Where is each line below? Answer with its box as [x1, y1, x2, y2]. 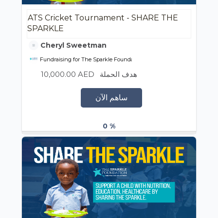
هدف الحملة [100, 70, 137, 79]
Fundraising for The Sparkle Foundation [38, 56, 144, 63]
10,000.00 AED [39, 70, 96, 79]
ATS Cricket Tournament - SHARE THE [28, 13, 178, 22]
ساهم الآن [95, 93, 127, 102]
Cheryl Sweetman [38, 41, 107, 50]
